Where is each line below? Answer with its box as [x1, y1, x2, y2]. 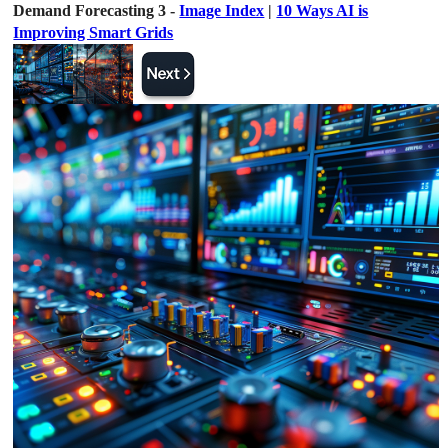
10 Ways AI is [276, 2, 369, 19]
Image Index [179, 2, 265, 19]
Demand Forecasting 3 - [13, 2, 180, 19]
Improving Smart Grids [13, 24, 174, 41]
